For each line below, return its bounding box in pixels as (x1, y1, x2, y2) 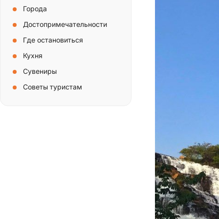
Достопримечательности (23, 20, 107, 28)
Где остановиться (23, 35, 83, 44)
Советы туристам (23, 82, 82, 91)
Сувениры (23, 66, 57, 75)
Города (23, 4, 47, 13)
